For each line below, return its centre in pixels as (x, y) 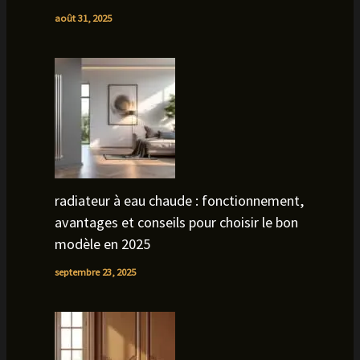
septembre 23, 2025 (95, 272)
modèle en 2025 (102, 244)
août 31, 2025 (83, 18)
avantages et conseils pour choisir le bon (176, 223)
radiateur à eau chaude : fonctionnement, (179, 201)
